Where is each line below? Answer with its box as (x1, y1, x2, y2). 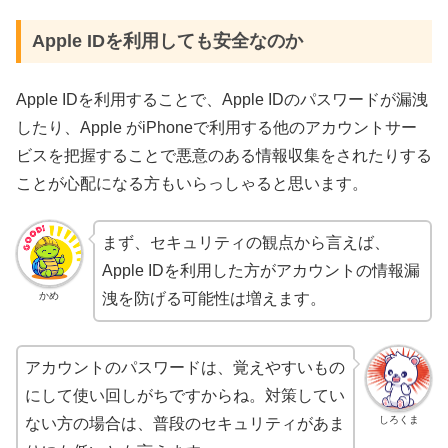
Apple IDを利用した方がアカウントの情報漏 (101, 262, 420, 280)
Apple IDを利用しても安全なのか (31, 31, 303, 52)
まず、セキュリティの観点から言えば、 (101, 234, 390, 252)
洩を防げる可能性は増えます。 (101, 290, 326, 308)
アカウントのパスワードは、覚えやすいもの (25, 358, 345, 376)
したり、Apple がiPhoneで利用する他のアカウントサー (16, 118, 417, 136)
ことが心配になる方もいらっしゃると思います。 (16, 174, 368, 192)
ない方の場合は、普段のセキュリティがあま (25, 414, 345, 432)
